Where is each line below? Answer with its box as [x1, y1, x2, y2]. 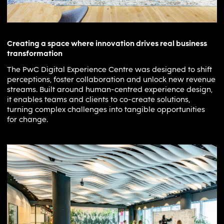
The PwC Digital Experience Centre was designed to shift [7, 64, 212, 74]
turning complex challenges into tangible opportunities [7, 104, 205, 114]
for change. [7, 114, 48, 124]
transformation [7, 48, 62, 58]
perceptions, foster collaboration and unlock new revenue [7, 74, 215, 84]
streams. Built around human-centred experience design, [7, 84, 212, 94]
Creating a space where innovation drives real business [7, 38, 207, 48]
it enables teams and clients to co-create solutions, [7, 94, 190, 104]
